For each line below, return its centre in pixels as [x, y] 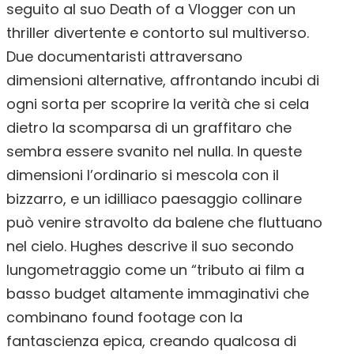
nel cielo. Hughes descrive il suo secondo [150, 246]
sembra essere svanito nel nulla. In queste [154, 151]
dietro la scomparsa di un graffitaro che [149, 128]
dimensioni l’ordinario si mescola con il [143, 175]
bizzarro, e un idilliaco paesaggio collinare [154, 199]
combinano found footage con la [124, 317]
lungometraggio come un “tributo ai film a [155, 270]
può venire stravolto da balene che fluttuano [164, 222]
